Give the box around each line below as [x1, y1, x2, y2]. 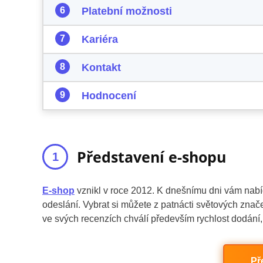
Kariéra [82, 33, 118, 45]
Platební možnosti [82, 5, 172, 17]
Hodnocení [82, 89, 136, 102]
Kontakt [82, 61, 121, 73]
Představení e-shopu [77, 146, 226, 167]
